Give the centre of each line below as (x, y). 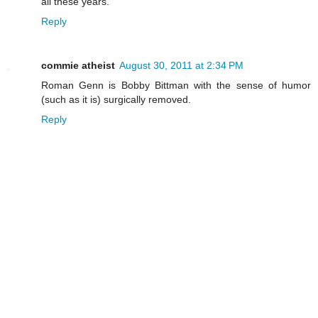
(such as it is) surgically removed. (116, 99)
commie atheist (78, 65)
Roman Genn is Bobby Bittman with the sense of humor (176, 85)
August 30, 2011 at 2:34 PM (181, 65)
